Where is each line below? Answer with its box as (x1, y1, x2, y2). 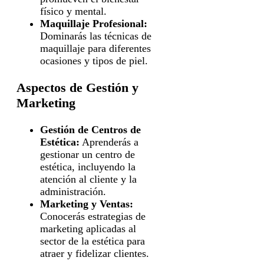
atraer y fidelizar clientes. (40, 247, 149, 259)
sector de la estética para (40, 235, 145, 247)
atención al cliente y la (40, 173, 137, 185)
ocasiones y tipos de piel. (40, 54, 148, 67)
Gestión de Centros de (40, 123, 141, 136)
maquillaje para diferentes (40, 42, 151, 54)
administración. (40, 185, 106, 197)
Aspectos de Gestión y (16, 80, 138, 95)
